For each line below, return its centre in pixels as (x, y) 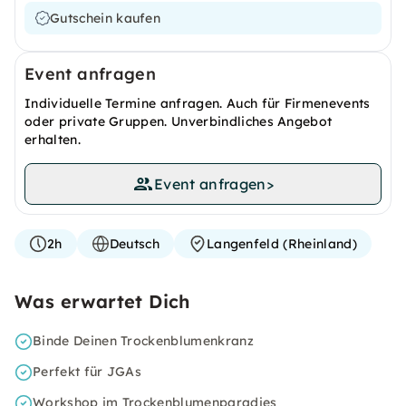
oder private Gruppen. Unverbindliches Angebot (179, 121)
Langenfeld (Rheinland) (281, 244)
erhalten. (53, 140)
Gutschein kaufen (106, 18)
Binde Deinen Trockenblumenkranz (143, 341)
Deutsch (134, 244)
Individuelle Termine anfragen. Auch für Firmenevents (198, 103)
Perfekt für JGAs (87, 372)
